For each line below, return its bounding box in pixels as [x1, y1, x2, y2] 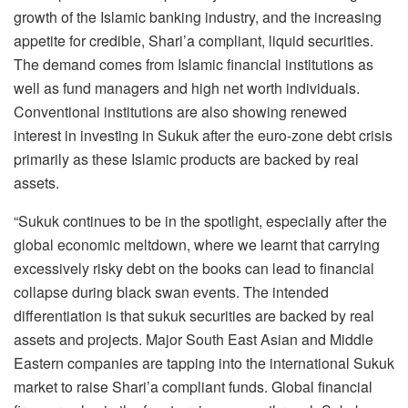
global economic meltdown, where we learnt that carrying [14, 233, 380, 255]
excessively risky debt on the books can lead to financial [14, 257, 374, 279]
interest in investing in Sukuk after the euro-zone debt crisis [14, 124, 393, 146]
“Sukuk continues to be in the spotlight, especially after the [14, 209, 387, 231]
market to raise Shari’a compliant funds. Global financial [14, 375, 372, 397]
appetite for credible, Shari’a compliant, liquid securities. [14, 29, 373, 51]
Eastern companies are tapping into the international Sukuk [14, 352, 394, 373]
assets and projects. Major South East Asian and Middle [14, 328, 373, 350]
